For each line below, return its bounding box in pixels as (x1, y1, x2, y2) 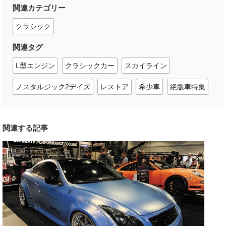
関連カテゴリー (13, 4, 66, 13)
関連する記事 (3, 124, 48, 133)
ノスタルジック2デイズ (16, 83, 90, 91)
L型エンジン (16, 62, 55, 70)
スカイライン (125, 62, 167, 70)
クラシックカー (65, 62, 115, 70)
